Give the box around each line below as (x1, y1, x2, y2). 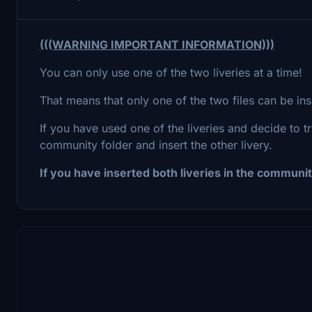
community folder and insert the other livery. (40, 137, 272, 152)
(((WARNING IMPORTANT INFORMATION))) (40, 37, 274, 52)
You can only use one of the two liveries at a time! (40, 65, 302, 79)
